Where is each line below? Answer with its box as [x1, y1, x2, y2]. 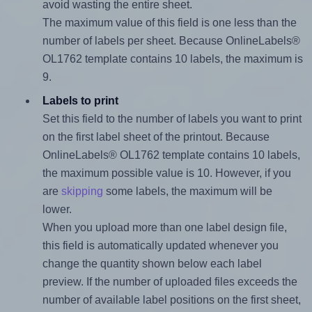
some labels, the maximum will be [102, 185, 272, 198]
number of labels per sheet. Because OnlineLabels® [42, 35, 300, 47]
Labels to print [42, 95, 118, 107]
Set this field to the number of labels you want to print [42, 113, 302, 125]
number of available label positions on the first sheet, [42, 294, 301, 306]
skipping [61, 185, 103, 198]
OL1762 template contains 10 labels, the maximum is [42, 53, 303, 65]
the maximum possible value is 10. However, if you [42, 167, 291, 180]
